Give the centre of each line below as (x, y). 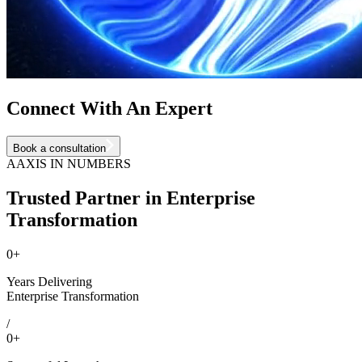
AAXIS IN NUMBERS (69, 163)
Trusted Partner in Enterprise (131, 198)
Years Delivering (49, 281)
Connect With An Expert (109, 108)
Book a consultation (59, 148)
